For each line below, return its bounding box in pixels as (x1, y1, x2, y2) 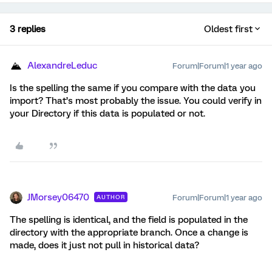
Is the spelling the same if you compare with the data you (10, 83, 256, 94)
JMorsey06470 (27, 192, 89, 203)
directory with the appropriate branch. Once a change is (10, 227, 248, 239)
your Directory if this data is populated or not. (10, 108, 205, 120)
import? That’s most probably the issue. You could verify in (10, 95, 262, 107)
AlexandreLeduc (27, 60, 97, 72)
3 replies (10, 24, 46, 35)
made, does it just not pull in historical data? (10, 240, 199, 251)
